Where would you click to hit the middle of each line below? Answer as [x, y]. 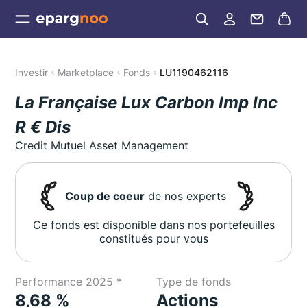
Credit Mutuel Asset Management [102, 145]
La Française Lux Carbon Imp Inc [147, 102]
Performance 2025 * [69, 282]
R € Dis [43, 127]
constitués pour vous [153, 238]
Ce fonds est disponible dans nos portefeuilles [153, 225]
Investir [32, 72]
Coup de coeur [105, 196]
